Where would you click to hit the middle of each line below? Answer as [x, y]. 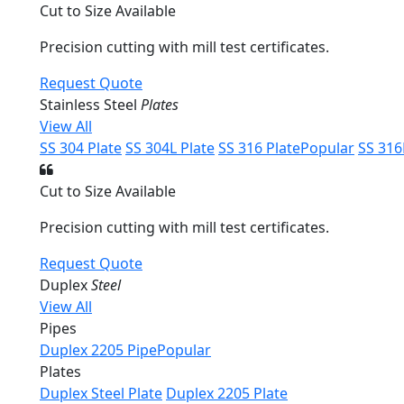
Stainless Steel [90, 105]
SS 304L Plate [170, 148]
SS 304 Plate [81, 148]
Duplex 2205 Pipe [98, 350]
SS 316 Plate [259, 148]
